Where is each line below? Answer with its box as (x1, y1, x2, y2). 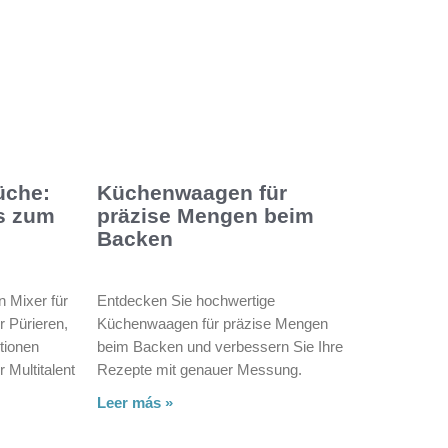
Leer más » (96, 393, 173, 411)
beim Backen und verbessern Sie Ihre (96, 337, 343, 355)
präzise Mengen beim (96, 203, 314, 227)
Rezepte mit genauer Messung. (96, 360, 302, 378)
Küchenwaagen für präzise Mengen (96, 314, 328, 332)
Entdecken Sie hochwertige (96, 291, 275, 309)
